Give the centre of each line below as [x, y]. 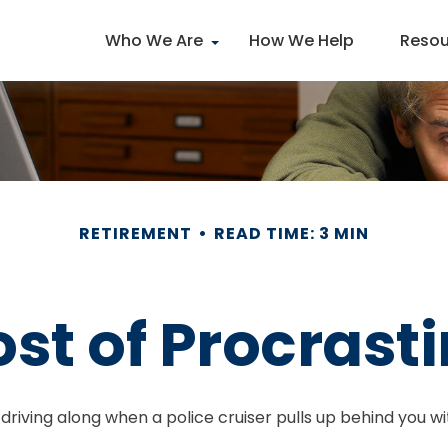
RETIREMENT [135, 233]
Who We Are [154, 40]
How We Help [301, 40]
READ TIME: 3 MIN [291, 233]
